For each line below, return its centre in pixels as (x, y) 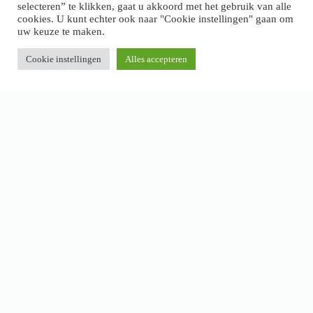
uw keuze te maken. (61, 31)
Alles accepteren (156, 59)
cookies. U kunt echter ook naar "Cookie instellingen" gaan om (155, 19)
